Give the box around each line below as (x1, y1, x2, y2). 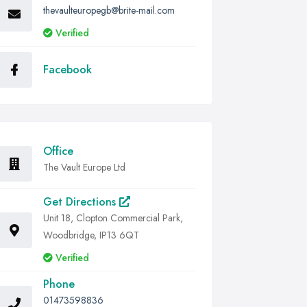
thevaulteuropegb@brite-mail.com (43, 3, 175, 17)
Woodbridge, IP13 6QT (43, 228, 139, 242)
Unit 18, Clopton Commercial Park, (43, 211, 183, 225)
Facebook (43, 62, 92, 77)
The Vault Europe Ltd (43, 160, 125, 174)
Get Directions (43, 194, 119, 210)
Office (43, 143, 73, 159)
